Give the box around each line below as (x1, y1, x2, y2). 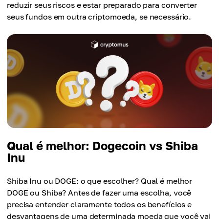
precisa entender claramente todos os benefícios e (7, 199, 192, 209)
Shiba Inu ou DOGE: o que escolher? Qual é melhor (7, 175, 193, 186)
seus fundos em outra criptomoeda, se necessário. (7, 12, 192, 22)
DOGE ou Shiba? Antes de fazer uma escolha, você (7, 187, 192, 197)
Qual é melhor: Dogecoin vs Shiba (7, 138, 198, 153)
